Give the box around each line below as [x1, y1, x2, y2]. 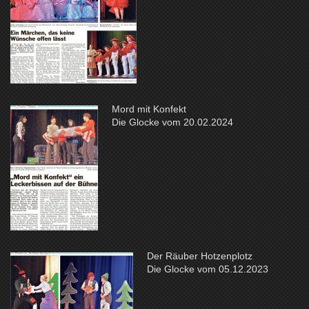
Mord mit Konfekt [112, 103, 186, 114]
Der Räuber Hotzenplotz [147, 250, 252, 261]
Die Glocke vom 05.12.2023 [147, 263, 268, 275]
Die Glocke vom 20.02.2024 [112, 116, 233, 128]
